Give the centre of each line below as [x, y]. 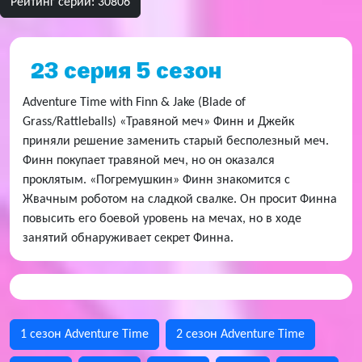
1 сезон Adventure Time [84, 335]
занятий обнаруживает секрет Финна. [128, 238]
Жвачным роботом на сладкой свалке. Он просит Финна [180, 200]
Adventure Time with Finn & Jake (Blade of [134, 103]
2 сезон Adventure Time [240, 335]
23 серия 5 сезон [126, 71]
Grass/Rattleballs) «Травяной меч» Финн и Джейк [158, 122]
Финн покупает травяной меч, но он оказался [149, 161]
